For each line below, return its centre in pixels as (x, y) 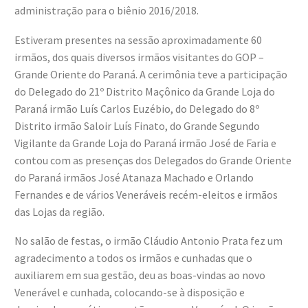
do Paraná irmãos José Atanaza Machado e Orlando (134, 177)
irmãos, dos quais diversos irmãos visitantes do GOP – (139, 57)
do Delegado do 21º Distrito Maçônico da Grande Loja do (145, 91)
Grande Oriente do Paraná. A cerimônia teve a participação (151, 74)
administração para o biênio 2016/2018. (107, 10)
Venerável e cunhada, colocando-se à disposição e (130, 293)
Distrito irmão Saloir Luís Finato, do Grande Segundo (137, 125)
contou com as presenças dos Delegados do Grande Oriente (153, 160)
